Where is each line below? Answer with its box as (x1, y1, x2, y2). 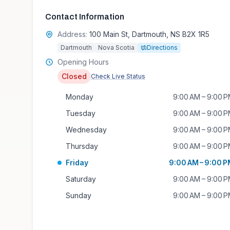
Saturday (66, 175, 96, 183)
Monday (66, 92, 93, 101)
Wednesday (66, 125, 107, 134)
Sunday (66, 191, 91, 200)
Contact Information (45, 12, 124, 21)
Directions (147, 44, 178, 51)
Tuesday (66, 109, 95, 118)
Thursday (66, 142, 98, 150)
